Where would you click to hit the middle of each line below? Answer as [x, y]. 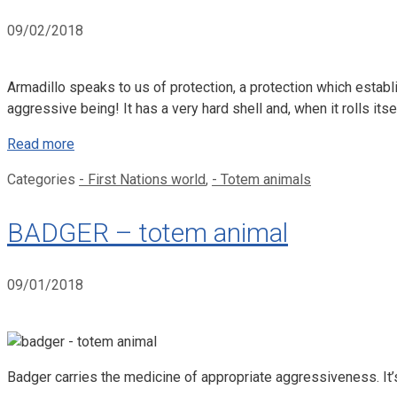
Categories [43, 180]
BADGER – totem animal [148, 233]
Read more [41, 144]
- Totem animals [261, 180]
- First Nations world [142, 180]
